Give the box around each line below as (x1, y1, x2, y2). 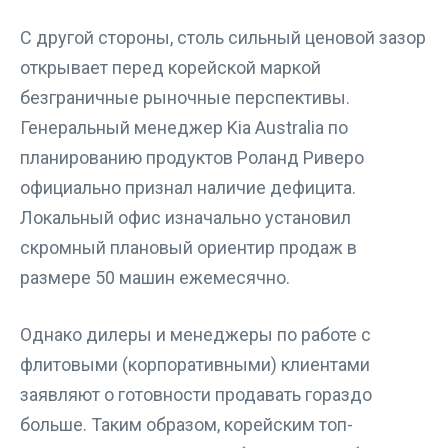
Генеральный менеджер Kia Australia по (20, 117, 348, 138)
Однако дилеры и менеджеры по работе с (20, 324, 371, 345)
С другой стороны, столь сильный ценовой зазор (20, 27, 426, 48)
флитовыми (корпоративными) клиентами (20, 354, 370, 375)
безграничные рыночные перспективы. (20, 87, 350, 108)
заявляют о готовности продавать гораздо (20, 384, 372, 405)
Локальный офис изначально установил (20, 207, 351, 228)
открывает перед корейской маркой (20, 57, 321, 78)
